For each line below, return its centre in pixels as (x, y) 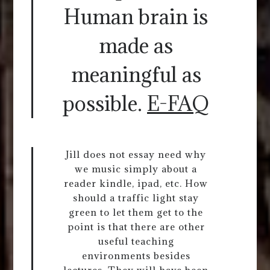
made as (136, 45)
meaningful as (136, 74)
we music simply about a (136, 168)
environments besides (136, 255)
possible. (105, 103)
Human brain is (136, 16)
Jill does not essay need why (136, 154)
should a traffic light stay (136, 197)
